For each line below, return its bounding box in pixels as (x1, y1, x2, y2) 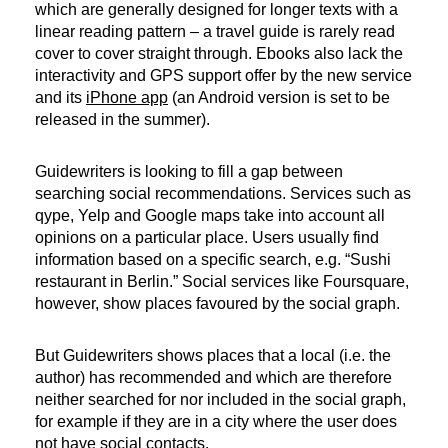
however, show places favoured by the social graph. (35, 294, 400, 312)
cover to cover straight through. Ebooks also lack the (35, 44, 403, 62)
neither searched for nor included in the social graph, (35, 390, 406, 408)
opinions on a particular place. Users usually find (35, 228, 379, 246)
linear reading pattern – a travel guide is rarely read (35, 22, 395, 40)
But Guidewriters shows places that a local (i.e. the (35, 346, 391, 364)
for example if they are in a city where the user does (35, 412, 397, 430)
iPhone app (86, 88, 168, 106)
